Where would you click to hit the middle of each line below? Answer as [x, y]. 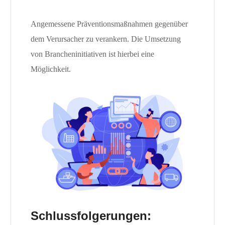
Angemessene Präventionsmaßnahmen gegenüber [109, 24]
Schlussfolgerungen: [91, 216]
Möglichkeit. [50, 69]
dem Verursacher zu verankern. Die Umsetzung [105, 39]
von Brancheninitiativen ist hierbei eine [92, 54]
